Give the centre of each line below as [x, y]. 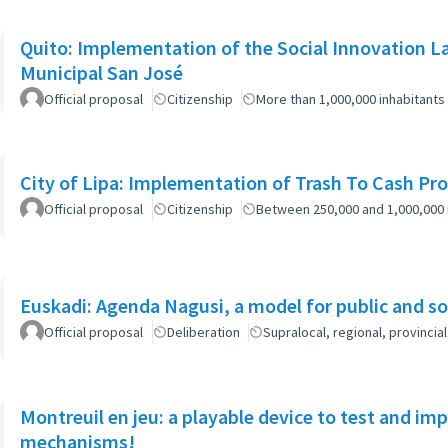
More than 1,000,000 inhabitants [350, 98]
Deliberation [203, 332]
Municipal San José [101, 72]
